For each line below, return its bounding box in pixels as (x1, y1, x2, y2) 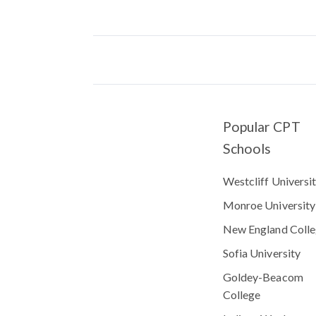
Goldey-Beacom (223, 270, 303, 284)
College (223, 288, 261, 301)
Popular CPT (223, 119, 300, 135)
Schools (223, 140, 272, 157)
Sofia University (223, 246, 300, 260)
